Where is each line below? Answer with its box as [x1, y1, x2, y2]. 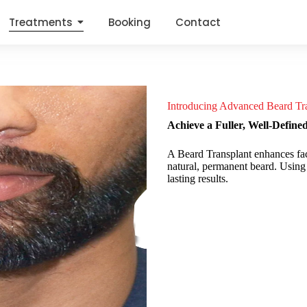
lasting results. [167, 173, 228, 184]
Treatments [8, 15, 73, 29]
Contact [175, 15, 221, 29]
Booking [108, 15, 151, 29]
